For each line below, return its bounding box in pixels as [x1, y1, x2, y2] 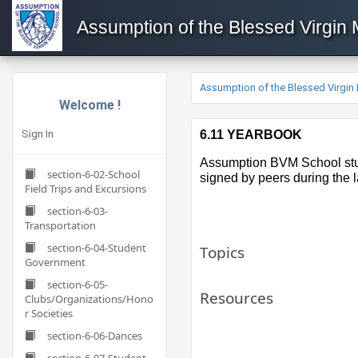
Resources [200, 288, 273, 308]
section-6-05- [47, 277, 108, 292]
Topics [200, 242, 245, 263]
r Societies [25, 306, 73, 320]
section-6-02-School [47, 167, 140, 181]
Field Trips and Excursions [25, 181, 146, 196]
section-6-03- [47, 204, 108, 218]
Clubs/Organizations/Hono [25, 292, 153, 306]
